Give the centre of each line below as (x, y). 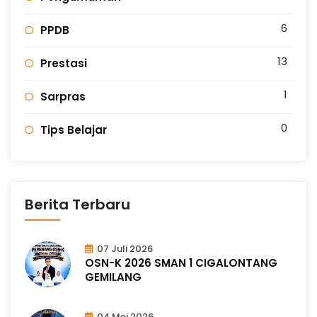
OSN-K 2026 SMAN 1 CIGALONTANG (181, 263)
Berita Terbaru (77, 204)
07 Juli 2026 (124, 248)
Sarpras (63, 96)
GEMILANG (113, 277)
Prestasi (64, 63)
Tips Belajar (74, 129)
